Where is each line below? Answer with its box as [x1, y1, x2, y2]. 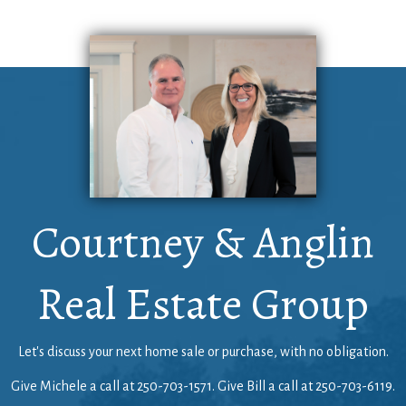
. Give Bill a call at [212, 378, 315, 393]
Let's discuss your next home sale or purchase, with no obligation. [17, 343, 389, 359]
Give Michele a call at [11, 378, 137, 393]
